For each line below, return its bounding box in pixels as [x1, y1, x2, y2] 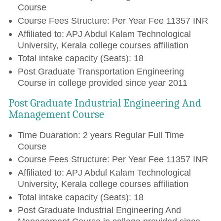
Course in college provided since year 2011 [17, 77, 187, 88]
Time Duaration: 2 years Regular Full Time [17, 129, 184, 140]
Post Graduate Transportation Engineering [17, 66, 184, 76]
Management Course [8, 108, 105, 121]
